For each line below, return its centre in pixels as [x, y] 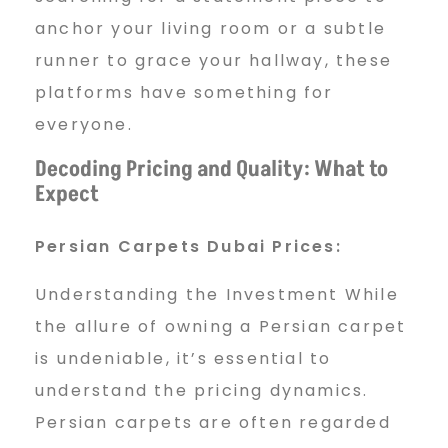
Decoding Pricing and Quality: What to [211, 170]
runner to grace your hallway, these [214, 61]
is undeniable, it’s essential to [183, 359]
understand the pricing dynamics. [202, 391]
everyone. [84, 125]
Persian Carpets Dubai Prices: [188, 247]
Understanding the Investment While [217, 295]
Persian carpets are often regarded [213, 423]
